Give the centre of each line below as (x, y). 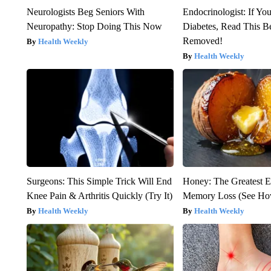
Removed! (203, 41)
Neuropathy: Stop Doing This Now (94, 27)
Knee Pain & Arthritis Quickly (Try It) (99, 196)
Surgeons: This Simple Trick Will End (99, 181)
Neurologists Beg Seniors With (85, 12)
